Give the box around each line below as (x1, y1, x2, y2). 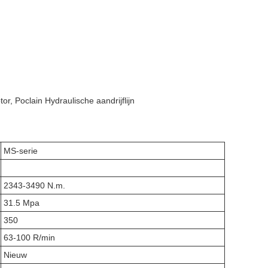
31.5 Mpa (4, 198, 39, 208)
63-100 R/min (4, 233, 55, 242)
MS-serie (4, 146, 38, 156)
